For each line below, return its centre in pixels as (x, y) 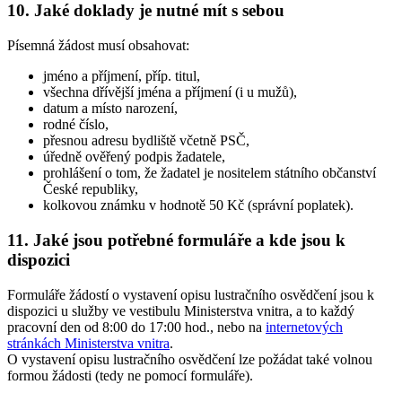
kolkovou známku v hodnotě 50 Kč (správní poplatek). (198, 205)
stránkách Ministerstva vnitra (88, 343)
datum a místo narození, (110, 109)
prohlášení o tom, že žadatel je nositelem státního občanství (210, 173)
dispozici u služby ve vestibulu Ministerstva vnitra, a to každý (181, 310)
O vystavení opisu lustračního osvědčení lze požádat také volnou (190, 359)
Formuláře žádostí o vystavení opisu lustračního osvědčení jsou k (191, 294)
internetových (304, 327)
